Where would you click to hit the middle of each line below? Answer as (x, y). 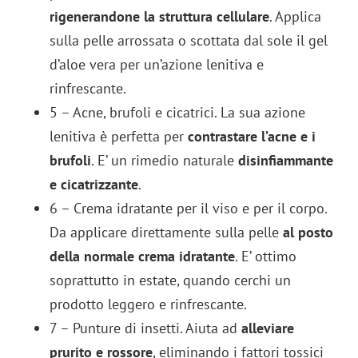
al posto (308, 233)
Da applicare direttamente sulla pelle (167, 233)
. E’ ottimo (266, 257)
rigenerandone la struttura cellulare (160, 17)
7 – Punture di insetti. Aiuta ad (144, 328)
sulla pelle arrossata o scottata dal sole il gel (189, 41)
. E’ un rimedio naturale (165, 161)
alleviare (266, 328)
